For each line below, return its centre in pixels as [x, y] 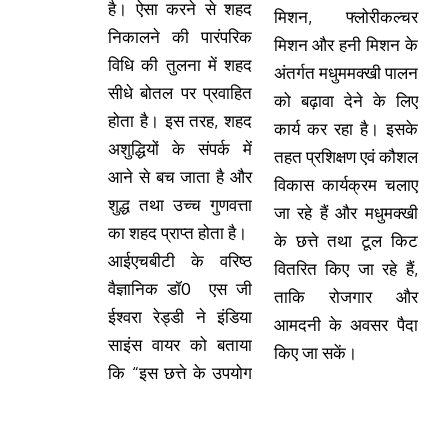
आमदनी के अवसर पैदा [345, 325]
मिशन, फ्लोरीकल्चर [345, 17]
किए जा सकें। [315, 353]
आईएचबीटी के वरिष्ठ [180, 261]
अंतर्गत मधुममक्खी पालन [345, 73]
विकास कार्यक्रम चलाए [345, 185]
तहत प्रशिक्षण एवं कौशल [345, 157]
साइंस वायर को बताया [180, 345]
